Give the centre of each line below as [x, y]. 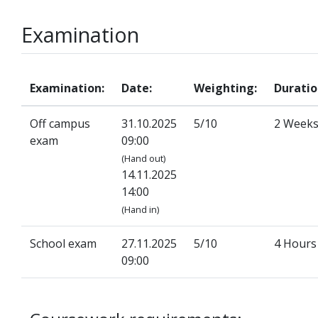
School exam [63, 243]
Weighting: [225, 88]
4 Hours [295, 243]
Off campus [60, 124]
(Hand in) [140, 209]
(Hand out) [143, 158]
